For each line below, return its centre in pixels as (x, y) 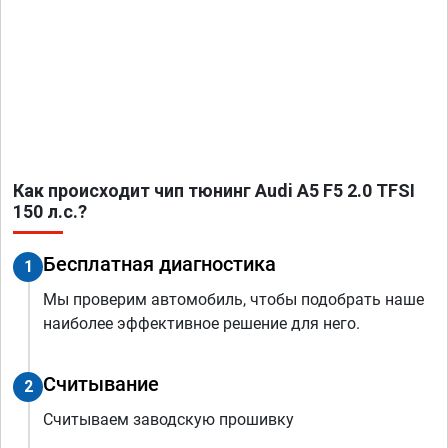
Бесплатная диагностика (159, 264)
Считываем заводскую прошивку (168, 420)
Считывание (101, 384)
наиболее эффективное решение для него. (201, 324)
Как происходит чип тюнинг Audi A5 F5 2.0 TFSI (214, 191)
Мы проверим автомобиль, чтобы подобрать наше (233, 300)
